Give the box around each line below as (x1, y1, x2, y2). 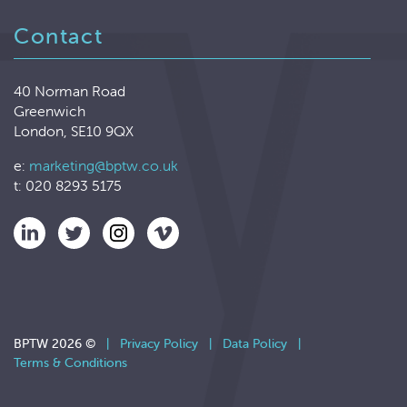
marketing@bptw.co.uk (29, 156, 178, 175)
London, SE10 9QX (14, 122, 134, 141)
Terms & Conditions (14, 354, 127, 372)
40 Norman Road (14, 82, 125, 101)
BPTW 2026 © (14, 335, 106, 352)
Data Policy (223, 335, 287, 352)
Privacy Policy (120, 335, 198, 352)
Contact (14, 23, 104, 50)
